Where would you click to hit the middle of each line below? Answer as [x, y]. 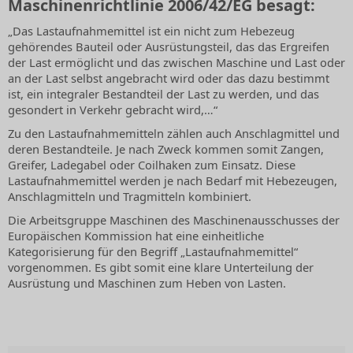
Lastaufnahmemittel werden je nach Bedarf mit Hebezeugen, [173, 181]
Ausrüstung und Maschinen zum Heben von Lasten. [147, 283]
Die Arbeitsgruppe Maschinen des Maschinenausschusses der [174, 220]
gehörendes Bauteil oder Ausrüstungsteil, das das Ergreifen [169, 47]
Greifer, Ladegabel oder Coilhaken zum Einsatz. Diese [152, 165]
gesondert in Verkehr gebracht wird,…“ [113, 110]
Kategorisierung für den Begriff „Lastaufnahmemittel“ [153, 252]
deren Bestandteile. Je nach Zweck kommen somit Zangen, [166, 149]
